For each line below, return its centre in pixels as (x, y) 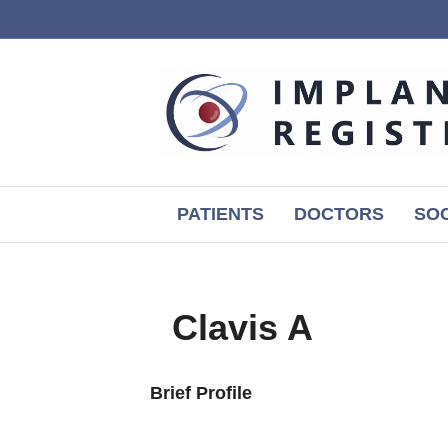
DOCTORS (339, 214)
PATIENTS (220, 214)
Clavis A (242, 327)
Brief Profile (201, 393)
